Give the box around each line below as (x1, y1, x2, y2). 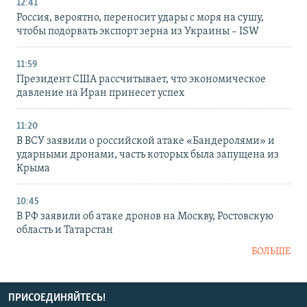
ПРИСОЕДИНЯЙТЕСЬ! (8, 293, 106, 304)
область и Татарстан (16, 225, 113, 236)
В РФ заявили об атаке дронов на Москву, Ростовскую (16, 211, 273, 223)
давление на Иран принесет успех (16, 88, 184, 99)
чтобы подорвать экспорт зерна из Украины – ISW (16, 26, 259, 38)
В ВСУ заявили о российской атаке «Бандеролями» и (16, 136, 275, 147)
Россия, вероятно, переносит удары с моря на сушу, (16, 12, 264, 24)
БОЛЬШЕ (251, 247, 291, 258)
